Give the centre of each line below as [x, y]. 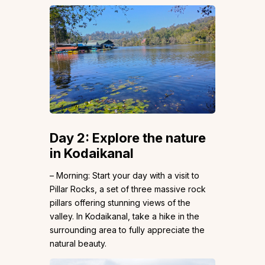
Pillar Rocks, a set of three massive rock [128, 189]
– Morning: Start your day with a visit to [125, 176]
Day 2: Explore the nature [128, 138]
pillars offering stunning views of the [120, 203]
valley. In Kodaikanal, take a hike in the [125, 216]
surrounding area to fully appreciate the [127, 230]
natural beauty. [78, 244]
